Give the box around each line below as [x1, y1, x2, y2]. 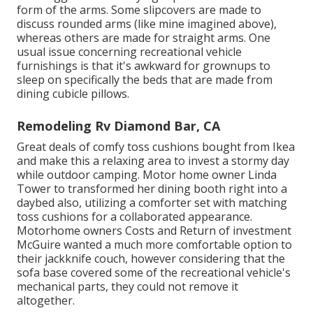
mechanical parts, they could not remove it [17, 279, 238, 295]
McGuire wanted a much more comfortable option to [17, 237, 292, 253]
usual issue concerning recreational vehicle [17, 44, 242, 60]
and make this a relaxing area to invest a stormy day [17, 153, 289, 169]
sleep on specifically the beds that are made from [17, 72, 272, 88]
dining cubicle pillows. [17, 86, 129, 102]
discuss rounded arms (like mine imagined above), [17, 16, 277, 32]
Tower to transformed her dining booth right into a [17, 181, 287, 197]
